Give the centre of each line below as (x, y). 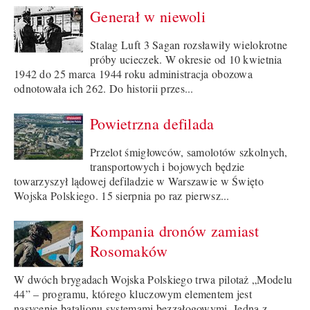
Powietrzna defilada (152, 124)
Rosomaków (129, 251)
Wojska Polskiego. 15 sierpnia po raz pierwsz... (122, 196)
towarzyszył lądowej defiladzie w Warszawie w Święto (139, 181)
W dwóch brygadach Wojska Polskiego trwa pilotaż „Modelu (153, 280)
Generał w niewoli (148, 17)
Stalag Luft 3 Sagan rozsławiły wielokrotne (189, 45)
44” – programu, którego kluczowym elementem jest (133, 294)
